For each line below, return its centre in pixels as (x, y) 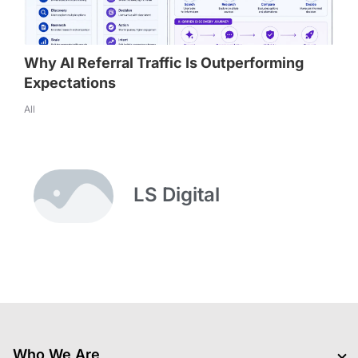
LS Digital (177, 194)
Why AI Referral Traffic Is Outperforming (164, 63)
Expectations (70, 83)
